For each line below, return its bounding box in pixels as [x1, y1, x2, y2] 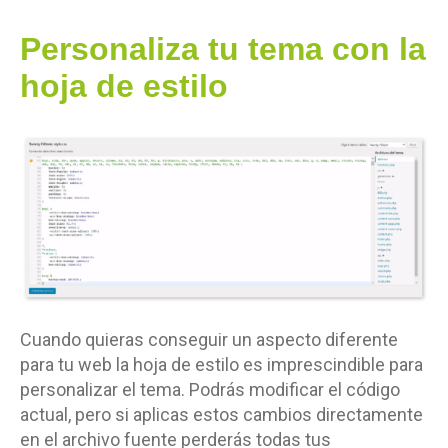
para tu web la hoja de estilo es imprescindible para [20, 353, 423, 375]
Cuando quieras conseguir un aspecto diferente [20, 328, 398, 350]
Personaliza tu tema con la [20, 31, 426, 67]
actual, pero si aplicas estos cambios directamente [20, 403, 423, 425]
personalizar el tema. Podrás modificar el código [20, 378, 400, 400]
